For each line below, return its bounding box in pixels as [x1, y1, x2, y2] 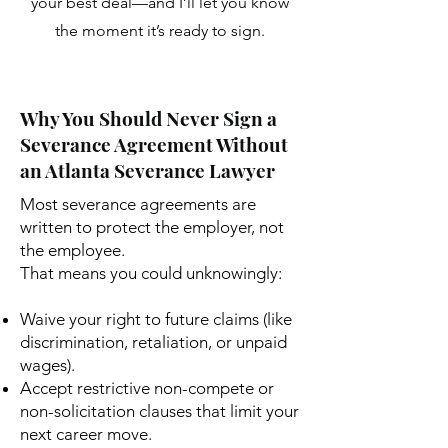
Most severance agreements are [20, 194, 256, 214]
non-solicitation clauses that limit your [20, 401, 299, 421]
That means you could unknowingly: [20, 263, 282, 283]
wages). [20, 355, 75, 375]
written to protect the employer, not [20, 217, 284, 237]
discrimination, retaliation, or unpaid [20, 332, 287, 352]
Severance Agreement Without [20, 131, 288, 157]
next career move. [20, 424, 152, 444]
